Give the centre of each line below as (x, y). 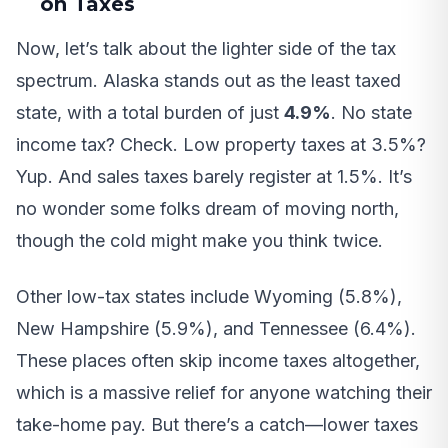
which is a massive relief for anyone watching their (224, 393)
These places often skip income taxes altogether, (218, 361)
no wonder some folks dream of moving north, (207, 209)
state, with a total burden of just (150, 113)
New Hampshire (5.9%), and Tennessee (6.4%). (216, 329)
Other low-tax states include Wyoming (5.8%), (209, 297)
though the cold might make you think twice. (199, 241)
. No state (371, 113)
